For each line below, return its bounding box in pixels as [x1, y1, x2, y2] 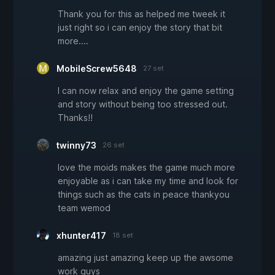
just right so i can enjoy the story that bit [58, 22, 222, 33]
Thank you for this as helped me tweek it [58, 9, 225, 20]
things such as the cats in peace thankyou [58, 189, 230, 200]
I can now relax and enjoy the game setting [58, 85, 234, 96]
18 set [112, 231, 133, 240]
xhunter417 [56, 230, 106, 241]
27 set [143, 64, 164, 73]
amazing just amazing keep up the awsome [58, 252, 233, 263]
